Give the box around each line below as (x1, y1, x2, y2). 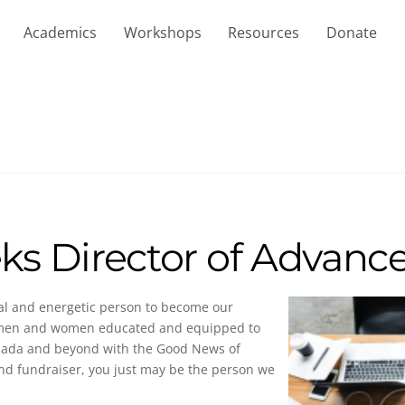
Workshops (123, 22, 202, 42)
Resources (228, 22, 300, 42)
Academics (23, 22, 97, 42)
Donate (325, 22, 377, 42)
